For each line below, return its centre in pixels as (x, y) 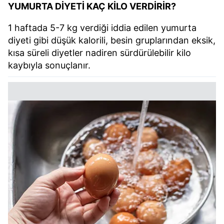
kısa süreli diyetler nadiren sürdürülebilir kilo (99, 53)
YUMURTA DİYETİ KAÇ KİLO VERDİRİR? (92, 6)
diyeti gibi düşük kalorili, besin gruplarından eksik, (112, 40)
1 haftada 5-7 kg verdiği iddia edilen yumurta (102, 28)
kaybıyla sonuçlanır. (49, 65)
